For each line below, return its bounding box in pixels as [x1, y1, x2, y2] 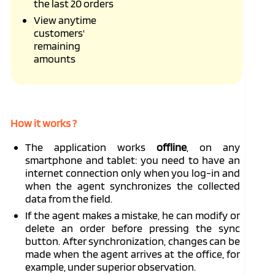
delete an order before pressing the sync [25, 222, 240, 234]
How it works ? [10, 117, 77, 130]
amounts [34, 52, 76, 65]
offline [157, 141, 187, 153]
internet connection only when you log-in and [25, 166, 240, 179]
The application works [25, 141, 157, 153]
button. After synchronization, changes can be [25, 234, 240, 247]
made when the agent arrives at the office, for [25, 247, 240, 260]
